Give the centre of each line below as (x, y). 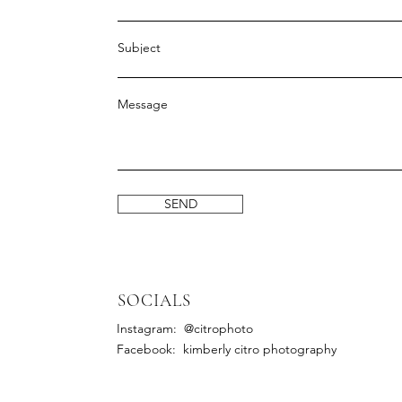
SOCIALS (154, 300)
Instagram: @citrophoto (185, 328)
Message (143, 104)
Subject (139, 48)
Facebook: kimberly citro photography (227, 349)
